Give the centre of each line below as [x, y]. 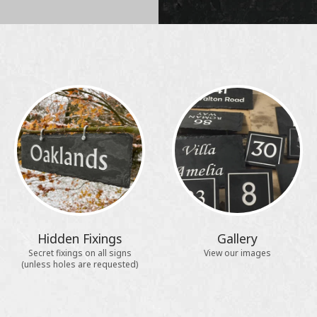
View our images [237, 253]
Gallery [237, 239]
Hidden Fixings [80, 239]
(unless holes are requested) [80, 265]
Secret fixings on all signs [80, 253]
